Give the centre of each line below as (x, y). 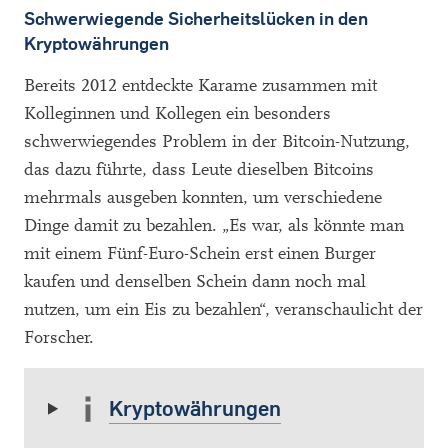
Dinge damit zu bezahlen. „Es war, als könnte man (214, 225)
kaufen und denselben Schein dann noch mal (195, 281)
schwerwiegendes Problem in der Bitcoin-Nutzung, (217, 141)
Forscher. (59, 337)
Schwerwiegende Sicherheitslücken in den (196, 18)
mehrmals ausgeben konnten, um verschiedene (203, 197)
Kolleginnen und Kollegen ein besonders (177, 113)
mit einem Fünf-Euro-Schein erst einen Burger (200, 253)
